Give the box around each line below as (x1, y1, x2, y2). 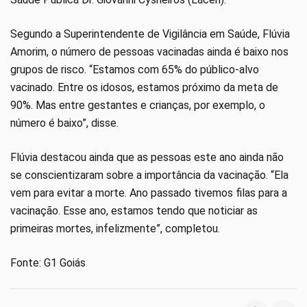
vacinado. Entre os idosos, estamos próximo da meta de (10, 80, 278, 94)
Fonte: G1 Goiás (10, 256, 86, 269)
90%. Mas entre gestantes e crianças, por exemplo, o (10, 98, 265, 112)
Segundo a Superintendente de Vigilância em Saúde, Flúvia (10, 27, 290, 40)
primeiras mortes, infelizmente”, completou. (10, 221, 220, 235)
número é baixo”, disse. (10, 116, 119, 130)
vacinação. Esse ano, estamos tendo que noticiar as (10, 204, 258, 217)
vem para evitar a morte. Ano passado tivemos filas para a (10, 186, 287, 199)
